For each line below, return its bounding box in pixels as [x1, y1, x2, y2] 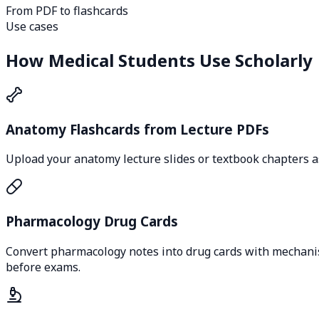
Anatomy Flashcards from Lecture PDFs [6, 120, 269, 138]
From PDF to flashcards [6, 3, 128, 19]
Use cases [6, 19, 58, 35]
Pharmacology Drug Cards [6, 212, 178, 231]
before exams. [6, 258, 80, 275]
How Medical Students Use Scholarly [6, 48, 313, 73]
